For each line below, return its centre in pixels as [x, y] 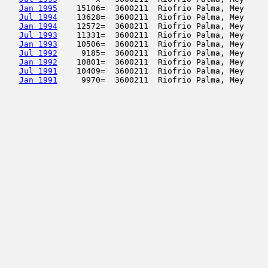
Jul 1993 [38, 35]
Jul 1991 [38, 71]
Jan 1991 [38, 80]
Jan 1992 [38, 62]
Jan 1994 [38, 26]
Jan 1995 [38, 8]
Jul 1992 [38, 53]
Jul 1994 [38, 17]
